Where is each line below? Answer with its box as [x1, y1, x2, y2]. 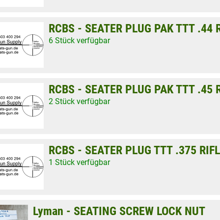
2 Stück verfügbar [49, 97, 110, 106]
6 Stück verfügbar [49, 36, 110, 45]
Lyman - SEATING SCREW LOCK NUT [33, 204, 205, 218]
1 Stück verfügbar [49, 158, 110, 167]
